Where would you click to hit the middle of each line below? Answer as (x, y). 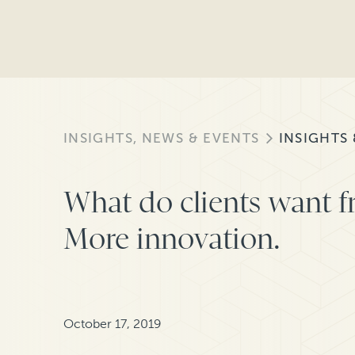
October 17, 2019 (113, 324)
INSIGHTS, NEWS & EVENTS (162, 138)
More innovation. (172, 239)
